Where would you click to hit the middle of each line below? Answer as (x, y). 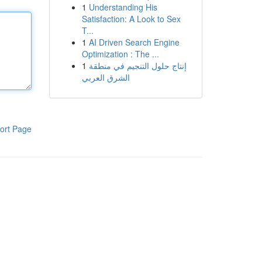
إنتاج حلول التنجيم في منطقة (137, 65)
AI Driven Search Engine (134, 42)
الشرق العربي (106, 77)
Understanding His (123, 7)
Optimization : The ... (120, 54)
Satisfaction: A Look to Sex (131, 19)
